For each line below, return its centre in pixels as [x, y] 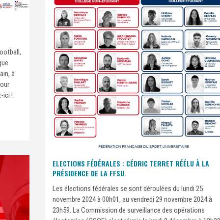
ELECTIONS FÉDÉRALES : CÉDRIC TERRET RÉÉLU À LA [131, 163]
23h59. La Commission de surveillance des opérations [129, 210]
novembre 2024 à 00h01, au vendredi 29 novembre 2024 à [132, 199]
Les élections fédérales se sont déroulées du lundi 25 [128, 188]
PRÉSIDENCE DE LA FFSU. [89, 173]
